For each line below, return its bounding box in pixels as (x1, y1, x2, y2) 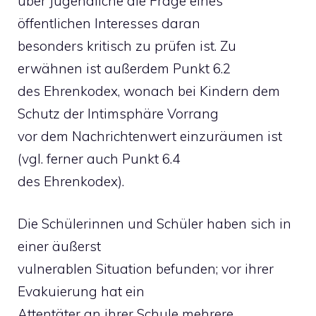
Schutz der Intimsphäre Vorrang (18, 104, 219, 122)
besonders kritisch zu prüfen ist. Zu (18, 37, 236, 54)
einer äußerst (18, 238, 101, 255)
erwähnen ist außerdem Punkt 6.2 (18, 59, 231, 77)
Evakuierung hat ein (18, 283, 145, 300)
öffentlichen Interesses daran (18, 14, 200, 32)
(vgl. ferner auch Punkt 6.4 (18, 150, 180, 167)
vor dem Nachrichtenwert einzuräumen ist (18, 127, 282, 145)
